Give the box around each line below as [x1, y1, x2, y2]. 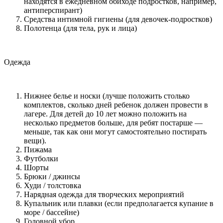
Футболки [24, 154, 58, 163]
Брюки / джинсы [24, 172, 80, 181]
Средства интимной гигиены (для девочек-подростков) [24, 14, 212, 23]
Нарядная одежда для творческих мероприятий [24, 190, 184, 199]
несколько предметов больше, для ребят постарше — [24, 118, 203, 127]
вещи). [24, 136, 46, 145]
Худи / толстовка [24, 181, 81, 190]
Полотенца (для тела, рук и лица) [24, 23, 137, 32]
